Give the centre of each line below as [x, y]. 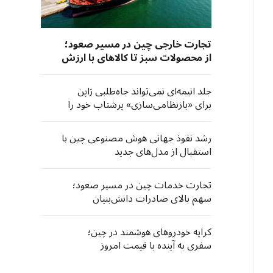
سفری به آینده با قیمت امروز [156, 246]
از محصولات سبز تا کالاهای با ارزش [136, 58]
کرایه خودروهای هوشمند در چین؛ [150, 232]
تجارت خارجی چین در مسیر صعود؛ [138, 44]
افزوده [198, 71]
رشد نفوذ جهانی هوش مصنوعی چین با [136, 138]
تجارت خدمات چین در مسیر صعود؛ [142, 185]
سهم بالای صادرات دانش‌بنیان [152, 199]
